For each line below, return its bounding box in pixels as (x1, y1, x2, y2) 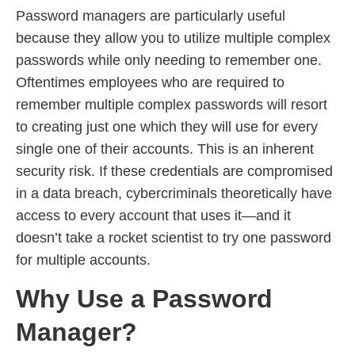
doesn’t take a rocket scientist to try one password (16, 229, 331, 246)
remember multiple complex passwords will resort (16, 96, 327, 113)
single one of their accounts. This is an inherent (16, 140, 314, 157)
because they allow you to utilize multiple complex (16, 29, 330, 46)
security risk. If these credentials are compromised (16, 162, 333, 179)
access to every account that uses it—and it (16, 207, 291, 223)
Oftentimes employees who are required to (16, 74, 284, 90)
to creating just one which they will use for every (16, 118, 318, 135)
